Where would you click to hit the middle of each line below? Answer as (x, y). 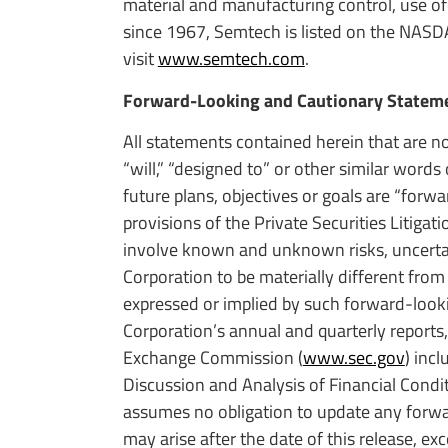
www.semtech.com (231, 59)
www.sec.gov (353, 357)
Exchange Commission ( (212, 357)
